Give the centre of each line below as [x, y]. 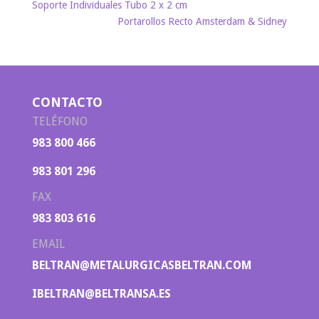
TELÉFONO [59, 121]
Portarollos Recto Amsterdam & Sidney [203, 21]
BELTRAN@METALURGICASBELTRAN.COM [141, 265]
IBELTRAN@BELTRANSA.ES [101, 293]
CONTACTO [67, 102]
